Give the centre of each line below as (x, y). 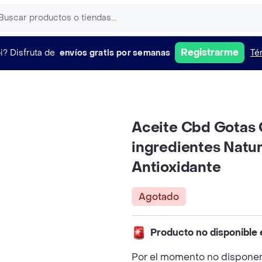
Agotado (159, 196)
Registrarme (210, 52)
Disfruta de (32, 53)
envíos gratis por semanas (115, 53)
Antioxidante (176, 168)
